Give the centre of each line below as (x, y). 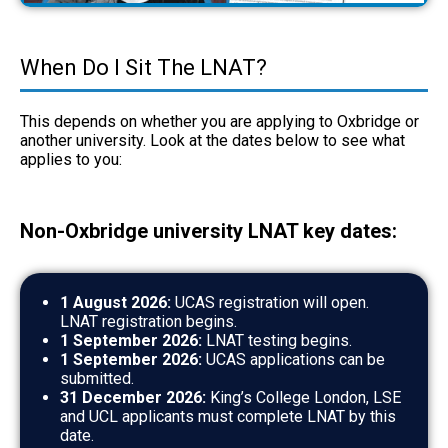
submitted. (97, 378)
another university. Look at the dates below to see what (212, 140)
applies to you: (71, 159)
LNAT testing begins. (277, 340)
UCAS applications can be (293, 359)
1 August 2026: (115, 302)
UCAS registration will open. (270, 302)
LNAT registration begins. (148, 321)
